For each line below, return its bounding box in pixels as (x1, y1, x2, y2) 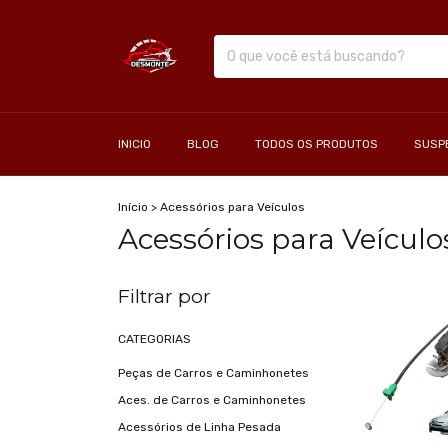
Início (118, 200, 148, 214)
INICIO (118, 137, 151, 151)
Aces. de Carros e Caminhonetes (118, 393, 306, 407)
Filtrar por (118, 285, 211, 308)
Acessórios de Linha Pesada (118, 420, 281, 434)
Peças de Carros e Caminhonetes (118, 366, 309, 380)
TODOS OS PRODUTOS (255, 137, 378, 151)
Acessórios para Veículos (160, 200, 305, 214)
